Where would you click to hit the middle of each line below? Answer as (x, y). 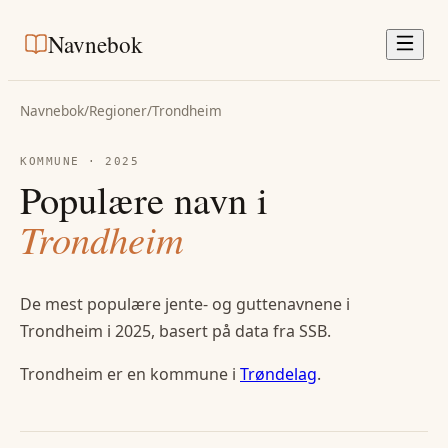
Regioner (118, 110)
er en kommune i (171, 373)
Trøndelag (278, 373)
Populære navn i (144, 198)
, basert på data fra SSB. (241, 330)
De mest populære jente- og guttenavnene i (185, 303)
